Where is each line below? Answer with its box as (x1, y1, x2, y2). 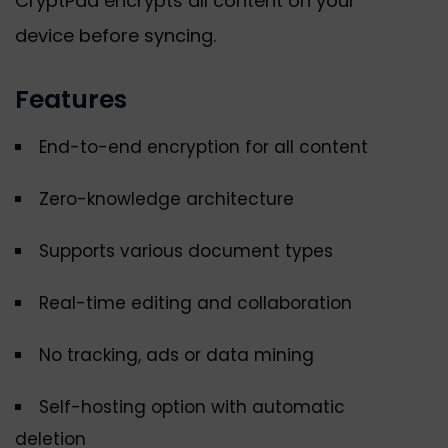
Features (15, 82, 127, 118)
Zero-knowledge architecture (39, 187, 294, 212)
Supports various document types (39, 239, 333, 264)
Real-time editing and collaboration (39, 291, 352, 316)
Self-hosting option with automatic (39, 395, 345, 420)
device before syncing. (15, 23, 216, 49)
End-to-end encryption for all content (39, 135, 368, 160)
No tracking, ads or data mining (39, 343, 314, 368)
